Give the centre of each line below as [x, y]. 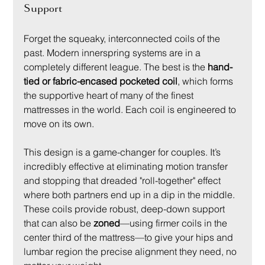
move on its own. [59, 123]
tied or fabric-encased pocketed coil [101, 81]
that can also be [59, 223]
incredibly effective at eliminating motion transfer [127, 166]
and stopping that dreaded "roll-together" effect [124, 180]
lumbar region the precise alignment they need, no [132, 251]
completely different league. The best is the [116, 67]
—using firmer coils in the [175, 223]
